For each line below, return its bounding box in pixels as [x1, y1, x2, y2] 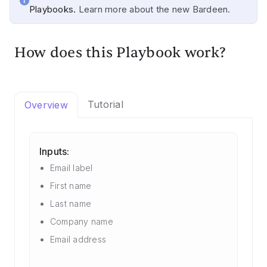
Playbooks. [29, 4, 79, 15]
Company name [50, 216, 113, 226]
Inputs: [39, 145, 70, 157]
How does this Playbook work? [14, 44, 226, 62]
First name [50, 181, 92, 191]
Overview [24, 99, 68, 111]
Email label [50, 163, 93, 173]
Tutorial [87, 98, 123, 110]
